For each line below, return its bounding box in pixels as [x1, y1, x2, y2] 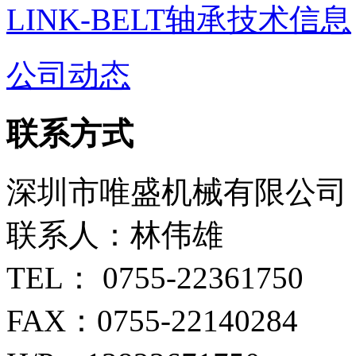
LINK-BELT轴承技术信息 [6, 2, 351, 37]
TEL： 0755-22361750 [6, 260, 304, 295]
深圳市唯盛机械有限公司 [6, 174, 347, 209]
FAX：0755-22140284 [6, 303, 298, 338]
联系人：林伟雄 [6, 217, 223, 252]
